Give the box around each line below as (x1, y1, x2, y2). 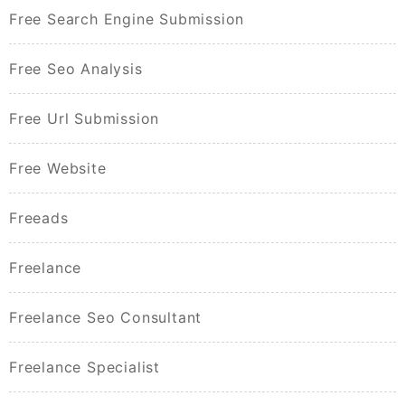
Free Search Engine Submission (9, 10, 245, 29)
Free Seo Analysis (9, 60, 143, 79)
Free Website (9, 159, 107, 178)
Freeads (9, 209, 69, 228)
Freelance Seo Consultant (9, 308, 202, 327)
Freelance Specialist (9, 358, 160, 377)
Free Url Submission (9, 109, 160, 128)
